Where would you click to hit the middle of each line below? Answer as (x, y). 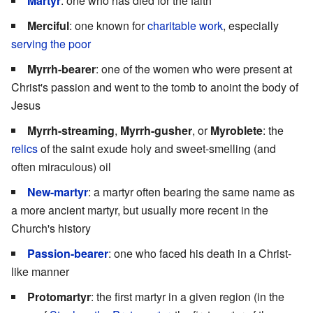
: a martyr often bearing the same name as (191, 191)
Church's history (51, 228)
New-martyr (58, 191)
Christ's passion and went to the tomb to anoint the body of (155, 87)
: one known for (108, 25)
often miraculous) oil (61, 166)
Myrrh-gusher (156, 130)
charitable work (185, 25)
